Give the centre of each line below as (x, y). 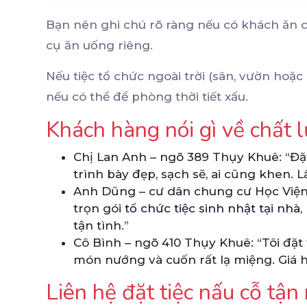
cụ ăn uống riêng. (99, 46)
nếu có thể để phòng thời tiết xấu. (147, 97)
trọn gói (99, 209)
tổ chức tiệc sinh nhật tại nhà (212, 209)
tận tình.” (101, 226)
